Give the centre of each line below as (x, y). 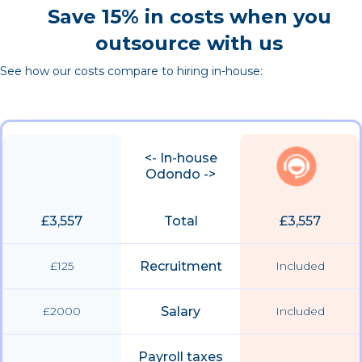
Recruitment (181, 267)
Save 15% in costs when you (189, 17)
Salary (181, 312)
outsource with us (189, 44)
